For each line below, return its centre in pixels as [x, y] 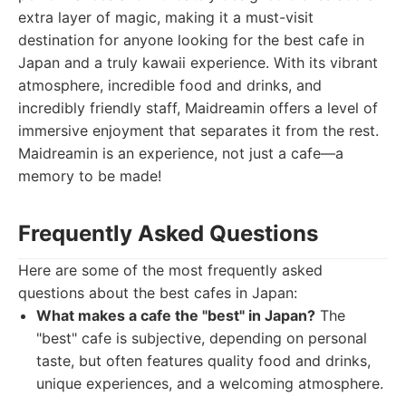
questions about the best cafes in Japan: [158, 293]
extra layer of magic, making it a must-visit [166, 17]
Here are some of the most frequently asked [170, 270]
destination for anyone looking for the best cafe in [191, 40]
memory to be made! [90, 176]
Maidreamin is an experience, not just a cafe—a [181, 153]
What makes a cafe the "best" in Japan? [176, 315]
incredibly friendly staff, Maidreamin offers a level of [198, 108]
